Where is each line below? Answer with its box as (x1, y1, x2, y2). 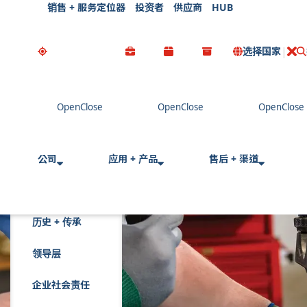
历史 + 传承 (32, 215, 82, 228)
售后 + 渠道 (209, 151, 258, 165)
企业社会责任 (32, 278, 90, 291)
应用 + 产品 (108, 151, 158, 165)
